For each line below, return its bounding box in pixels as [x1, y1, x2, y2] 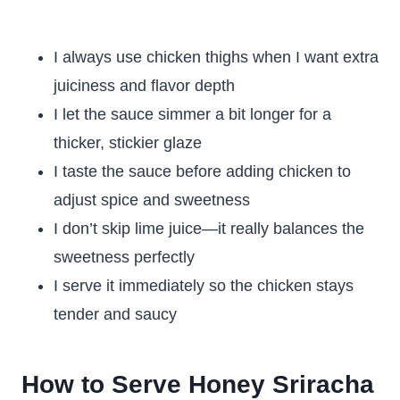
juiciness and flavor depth [54, 77, 235, 95]
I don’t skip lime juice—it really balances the [54, 220, 364, 237]
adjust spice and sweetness [54, 191, 250, 209]
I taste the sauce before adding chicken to [54, 162, 351, 180]
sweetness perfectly [54, 248, 195, 266]
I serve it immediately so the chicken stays [54, 277, 354, 295]
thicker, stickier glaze [54, 134, 202, 152]
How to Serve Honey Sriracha [21, 371, 374, 398]
